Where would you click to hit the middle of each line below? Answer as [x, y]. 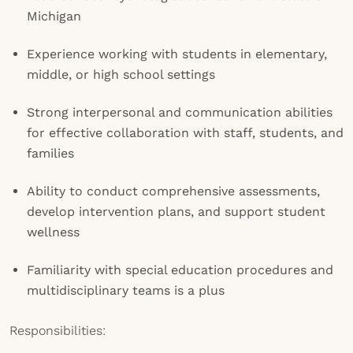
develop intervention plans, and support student [176, 212]
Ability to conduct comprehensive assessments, [173, 191]
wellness [53, 232]
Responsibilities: [58, 331]
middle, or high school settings [121, 74]
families [50, 153]
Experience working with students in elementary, [177, 54]
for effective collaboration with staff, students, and [185, 133]
